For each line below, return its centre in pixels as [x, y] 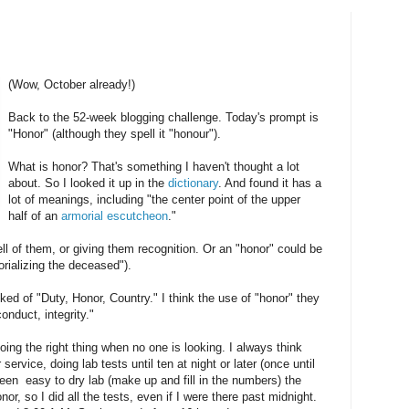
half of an [35, 215]
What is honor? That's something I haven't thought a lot [154, 166]
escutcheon [138, 215]
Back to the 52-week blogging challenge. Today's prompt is [164, 117]
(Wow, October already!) [72, 84]
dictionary [194, 183]
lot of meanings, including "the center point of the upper [155, 199]
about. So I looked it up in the [89, 183]
